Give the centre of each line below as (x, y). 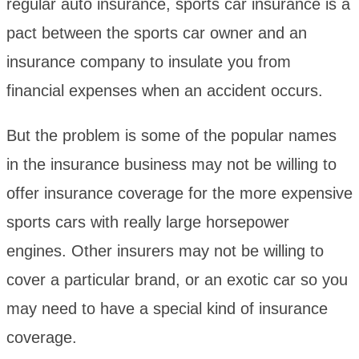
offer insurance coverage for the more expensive (179, 193)
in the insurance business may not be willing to (171, 164)
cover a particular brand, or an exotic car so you (177, 279)
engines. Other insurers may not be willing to (165, 250)
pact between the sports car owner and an (157, 32)
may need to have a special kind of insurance (167, 308)
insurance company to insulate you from (149, 61)
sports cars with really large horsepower (148, 222)
